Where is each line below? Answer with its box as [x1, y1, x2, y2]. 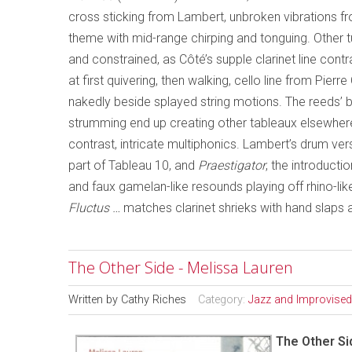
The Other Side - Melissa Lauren [68, 257, 293, 278]
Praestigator [198, 158, 266, 173]
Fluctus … [68, 200, 123, 215]
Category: [198, 293, 248, 306]
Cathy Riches [121, 293, 186, 306]
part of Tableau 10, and [68, 158, 198, 173]
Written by [68, 293, 121, 306]
